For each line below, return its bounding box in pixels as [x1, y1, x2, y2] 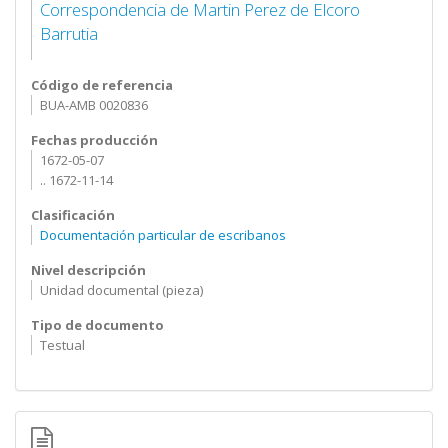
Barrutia [39, 22, 98, 45]
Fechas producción [31, 131, 158, 149]
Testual [39, 336, 85, 354]
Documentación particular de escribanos [39, 226, 286, 244]
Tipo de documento [31, 316, 164, 334]
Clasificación [31, 206, 115, 224]
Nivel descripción [31, 261, 146, 279]
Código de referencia [31, 76, 173, 94]
